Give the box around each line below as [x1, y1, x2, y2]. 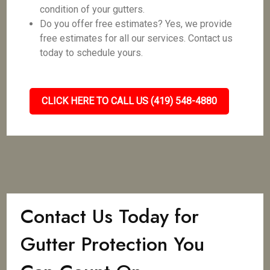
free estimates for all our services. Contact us [40, 33, 233, 44]
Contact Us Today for [20, 202, 199, 230]
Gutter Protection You [20, 230, 205, 258]
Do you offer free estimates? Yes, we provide [40, 18, 233, 30]
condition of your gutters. [40, 4, 145, 15]
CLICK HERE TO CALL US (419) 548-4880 [41, 95, 217, 107]
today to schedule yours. [40, 47, 143, 58]
